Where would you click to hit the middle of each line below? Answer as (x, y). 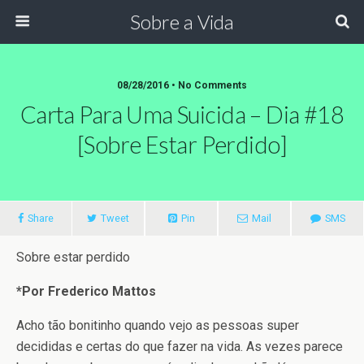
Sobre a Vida (182, 22)
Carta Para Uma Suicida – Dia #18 (182, 115)
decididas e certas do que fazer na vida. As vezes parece (180, 347)
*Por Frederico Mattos (86, 291)
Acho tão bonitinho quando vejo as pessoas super (158, 325)
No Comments (212, 85)
